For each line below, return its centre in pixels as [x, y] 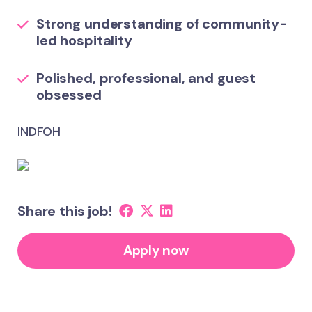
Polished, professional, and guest [146, 78]
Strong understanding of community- [162, 24]
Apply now [156, 251]
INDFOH [39, 132]
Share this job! [65, 211]
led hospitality [84, 40]
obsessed [69, 95]
